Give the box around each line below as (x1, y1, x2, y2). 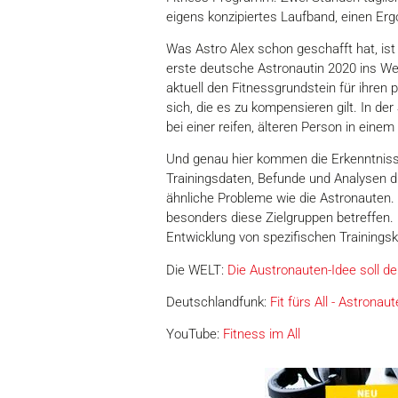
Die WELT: (166, 261, 227, 278)
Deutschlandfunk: (166, 294, 270, 311)
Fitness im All (223, 326, 300, 343)
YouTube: (166, 326, 223, 343)
